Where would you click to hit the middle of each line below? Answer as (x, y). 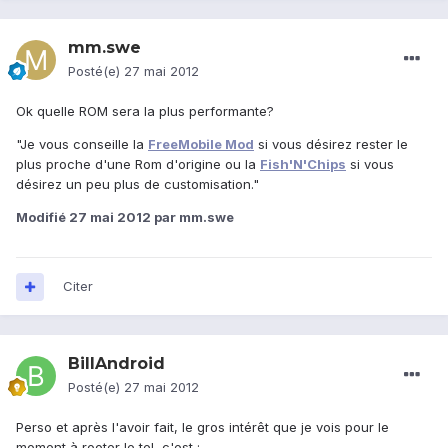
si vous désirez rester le (331, 144)
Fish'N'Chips (303, 164)
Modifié (42, 217)
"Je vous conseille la (82, 144)
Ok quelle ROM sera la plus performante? (145, 111)
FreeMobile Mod (201, 144)
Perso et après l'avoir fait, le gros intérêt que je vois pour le (202, 427)
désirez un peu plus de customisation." (137, 184)
